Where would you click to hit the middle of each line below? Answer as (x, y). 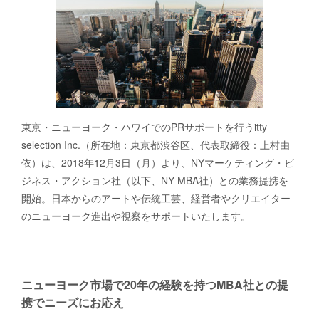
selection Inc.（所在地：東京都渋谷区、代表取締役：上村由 (156, 144)
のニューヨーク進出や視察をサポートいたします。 (136, 215)
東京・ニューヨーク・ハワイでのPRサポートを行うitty (144, 126)
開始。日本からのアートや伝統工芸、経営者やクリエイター (156, 198)
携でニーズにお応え (73, 302)
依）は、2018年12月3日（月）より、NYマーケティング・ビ (158, 162)
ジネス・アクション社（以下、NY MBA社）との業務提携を (155, 180)
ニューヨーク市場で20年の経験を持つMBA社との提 (155, 284)
